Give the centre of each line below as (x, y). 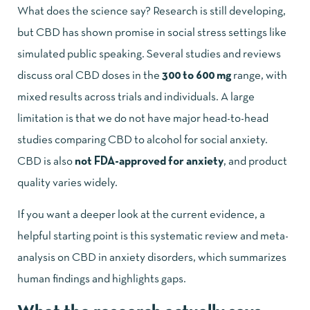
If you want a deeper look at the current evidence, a (141, 215)
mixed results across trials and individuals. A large (136, 97)
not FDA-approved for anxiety (149, 161)
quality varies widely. (67, 183)
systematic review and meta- (219, 236)
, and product (255, 161)
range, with (259, 75)
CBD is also (46, 161)
